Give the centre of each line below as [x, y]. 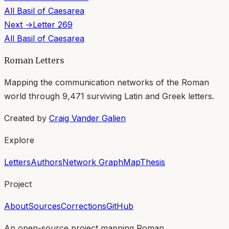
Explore [19, 140]
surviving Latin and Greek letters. [149, 96]
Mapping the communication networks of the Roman [107, 82]
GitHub [120, 206]
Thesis [153, 162]
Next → [18, 24]
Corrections [84, 206]
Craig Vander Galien [87, 118]
